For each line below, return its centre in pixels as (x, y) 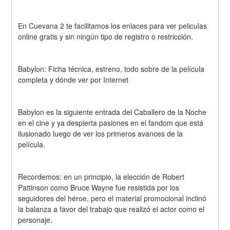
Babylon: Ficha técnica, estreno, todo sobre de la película (111, 69)
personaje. (35, 219)
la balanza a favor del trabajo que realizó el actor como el (111, 209)
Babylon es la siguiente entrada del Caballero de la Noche (112, 112)
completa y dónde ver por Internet (73, 80)
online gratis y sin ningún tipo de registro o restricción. (106, 37)
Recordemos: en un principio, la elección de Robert (101, 176)
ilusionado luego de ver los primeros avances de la (101, 133)
